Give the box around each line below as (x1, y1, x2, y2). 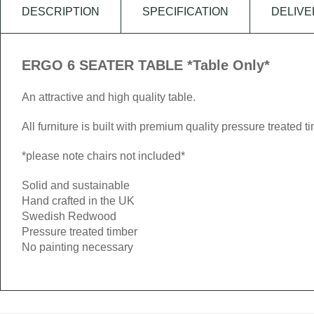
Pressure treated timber (22, 226, 137, 238)
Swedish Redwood (22, 210, 116, 222)
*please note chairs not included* (22, 150, 185, 162)
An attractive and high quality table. (22, 91, 196, 103)
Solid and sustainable (22, 179, 130, 191)
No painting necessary (22, 241, 133, 253)
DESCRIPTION (22, 6, 100, 18)
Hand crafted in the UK (22, 195, 135, 207)
